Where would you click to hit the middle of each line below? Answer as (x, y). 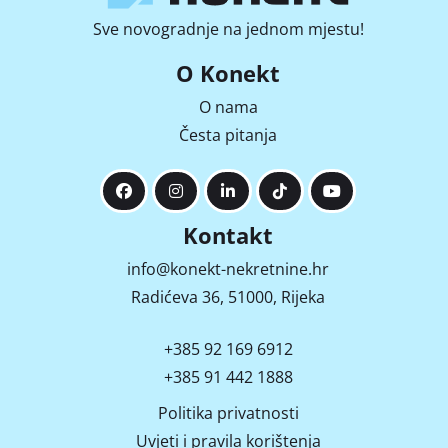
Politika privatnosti (228, 413)
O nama (228, 107)
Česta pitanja (228, 135)
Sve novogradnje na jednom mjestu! (228, 29)
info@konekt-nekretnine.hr (228, 269)
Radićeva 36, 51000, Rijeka (228, 297)
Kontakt (228, 235)
